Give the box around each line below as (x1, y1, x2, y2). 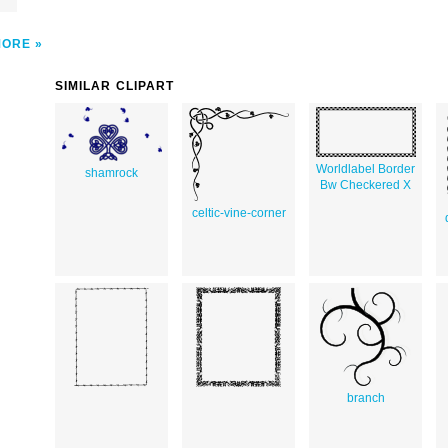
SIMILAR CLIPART (55, 78, 175, 93)
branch (346, 390, 385, 405)
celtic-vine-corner (191, 205, 286, 220)
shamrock (85, 165, 138, 180)
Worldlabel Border (316, 161, 415, 176)
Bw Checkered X (320, 177, 411, 192)
